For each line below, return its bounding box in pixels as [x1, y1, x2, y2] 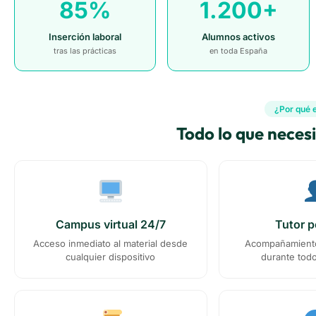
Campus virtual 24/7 [55, 217, 166, 232]
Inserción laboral [49, 31, 122, 43]
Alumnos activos [202, 31, 276, 43]
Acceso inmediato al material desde [33, 238, 188, 250]
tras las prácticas [54, 46, 117, 56]
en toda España [209, 46, 268, 56]
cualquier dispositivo [66, 251, 156, 263]
